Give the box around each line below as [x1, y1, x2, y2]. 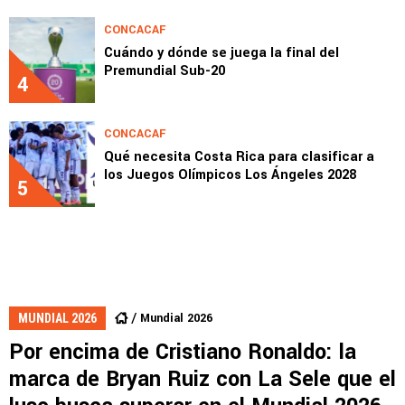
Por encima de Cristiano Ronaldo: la [9, 336, 356, 367]
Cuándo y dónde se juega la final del [104, 42, 339, 62]
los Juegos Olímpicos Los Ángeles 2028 [104, 165, 356, 184]
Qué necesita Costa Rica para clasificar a [104, 146, 374, 166]
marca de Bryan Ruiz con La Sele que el [9, 363, 396, 394]
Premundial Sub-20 [104, 61, 225, 80]
